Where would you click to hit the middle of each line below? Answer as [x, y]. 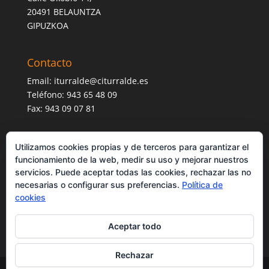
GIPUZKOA [47, 25]
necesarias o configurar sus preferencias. [98, 185]
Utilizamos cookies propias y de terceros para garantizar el [132, 147]
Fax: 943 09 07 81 [61, 109]
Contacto [49, 63]
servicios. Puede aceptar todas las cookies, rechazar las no [133, 172]
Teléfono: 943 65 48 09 [72, 95]
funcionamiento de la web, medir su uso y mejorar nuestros [132, 159]
